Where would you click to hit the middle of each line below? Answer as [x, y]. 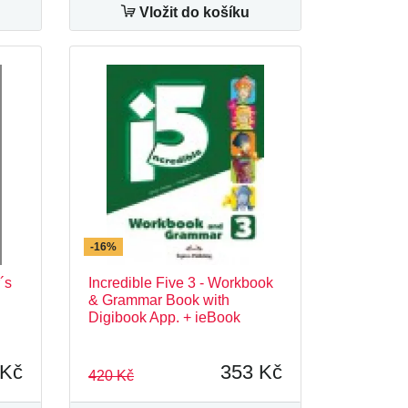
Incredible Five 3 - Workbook [181, 283]
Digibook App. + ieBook [164, 317]
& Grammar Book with [159, 300]
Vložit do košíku [193, 12]
